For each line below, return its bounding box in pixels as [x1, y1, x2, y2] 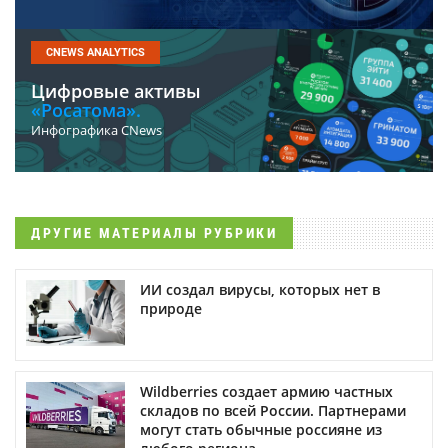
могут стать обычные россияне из [140, 419, 382, 439]
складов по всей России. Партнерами [140, 400, 406, 420]
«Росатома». [31, 97, 141, 122]
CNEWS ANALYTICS [46, 45, 145, 59]
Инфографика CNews [31, 120, 162, 139]
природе [140, 298, 202, 318]
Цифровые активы [31, 78, 201, 103]
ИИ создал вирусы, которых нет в [140, 279, 380, 299]
